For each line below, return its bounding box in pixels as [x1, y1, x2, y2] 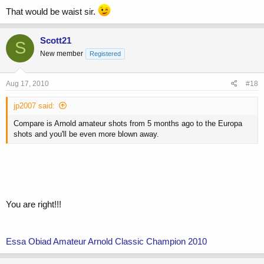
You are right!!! [6, 199, 61, 209]
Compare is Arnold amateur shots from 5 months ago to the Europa [14, 119, 242, 128]
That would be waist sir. [6, 6, 98, 16]
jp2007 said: [14, 101, 55, 111]
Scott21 [40, 35, 71, 45]
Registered [90, 49, 121, 57]
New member [40, 49, 83, 58]
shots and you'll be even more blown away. [14, 130, 159, 139]
